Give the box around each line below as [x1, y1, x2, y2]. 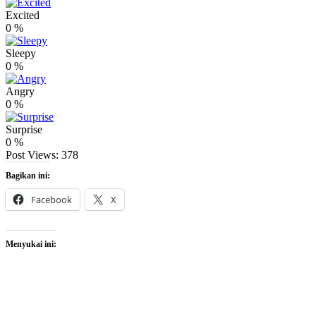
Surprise [6, 123, 42, 136]
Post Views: [6, 149, 59, 162]
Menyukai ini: [6, 239, 56, 250]
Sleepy [6, 47, 36, 60]
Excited [6, 9, 39, 22]
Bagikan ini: [6, 171, 50, 181]
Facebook [31, 193, 72, 207]
